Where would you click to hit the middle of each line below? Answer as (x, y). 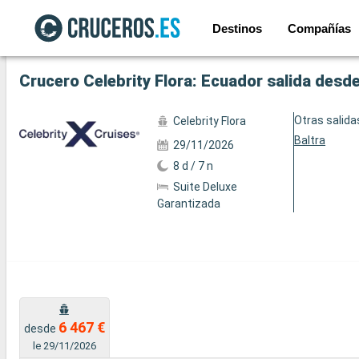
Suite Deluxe (205, 187)
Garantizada (188, 204)
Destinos (237, 28)
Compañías (319, 28)
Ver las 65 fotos (62, 34)
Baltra (310, 140)
